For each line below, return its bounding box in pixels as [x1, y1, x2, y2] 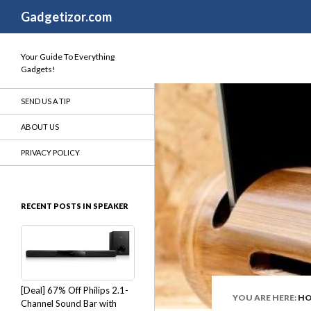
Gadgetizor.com [21, 9, 112, 24]
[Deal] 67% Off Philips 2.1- [21, 285, 128, 296]
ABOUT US [21, 122, 59, 131]
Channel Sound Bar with [21, 298, 117, 309]
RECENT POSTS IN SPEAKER [21, 201, 128, 210]
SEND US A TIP [21, 96, 70, 106]
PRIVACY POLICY [21, 148, 80, 157]
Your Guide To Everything [21, 51, 115, 62]
